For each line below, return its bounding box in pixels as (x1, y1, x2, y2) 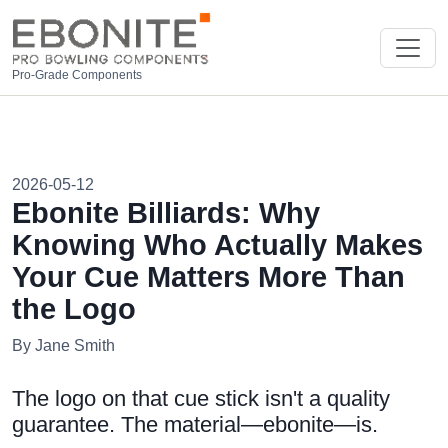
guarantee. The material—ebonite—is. (12, 412, 378, 438)
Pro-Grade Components (12, 69, 142, 82)
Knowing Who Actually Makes (12, 229, 423, 262)
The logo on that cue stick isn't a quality (12, 386, 390, 412)
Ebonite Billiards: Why (12, 197, 320, 230)
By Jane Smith (12, 337, 115, 355)
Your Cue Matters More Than (12, 261, 405, 294)
